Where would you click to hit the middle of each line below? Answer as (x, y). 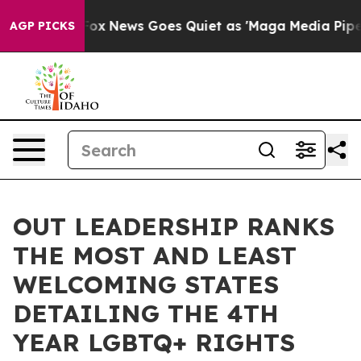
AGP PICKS (42, 26)
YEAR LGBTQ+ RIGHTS (154, 342)
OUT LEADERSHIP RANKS (174, 226)
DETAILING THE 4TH (146, 313)
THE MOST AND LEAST (155, 255)
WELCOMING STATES (146, 284)
